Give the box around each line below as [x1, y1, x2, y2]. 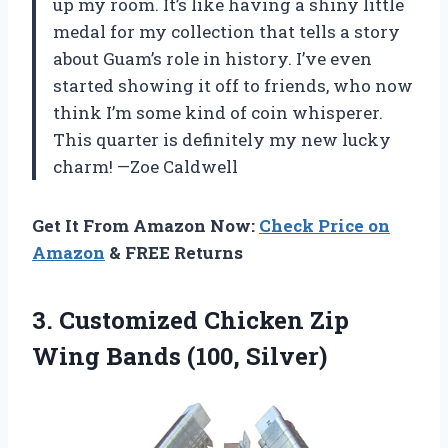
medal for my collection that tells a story [53, 19, 400, 43]
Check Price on [259, 213, 390, 237]
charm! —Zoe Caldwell [53, 154, 238, 178]
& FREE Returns [105, 240, 243, 264]
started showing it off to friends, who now [53, 73, 413, 97]
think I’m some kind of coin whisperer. [53, 100, 383, 124]
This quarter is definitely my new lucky [53, 127, 391, 151]
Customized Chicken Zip [59, 303, 349, 336]
